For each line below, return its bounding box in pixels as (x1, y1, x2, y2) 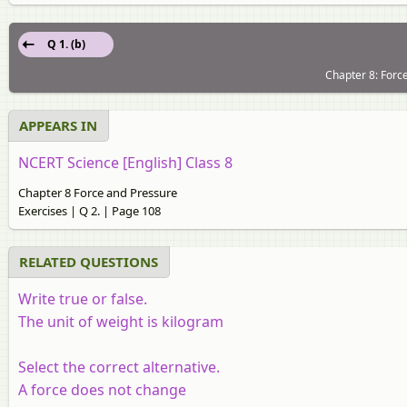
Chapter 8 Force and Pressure (18, 184, 177, 201)
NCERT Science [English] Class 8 (18, 152, 233, 173)
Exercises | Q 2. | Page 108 (18, 202, 161, 219)
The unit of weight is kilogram (18, 311, 223, 332)
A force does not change (18, 379, 186, 400)
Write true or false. (18, 288, 147, 309)
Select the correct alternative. (18, 356, 220, 377)
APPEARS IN (19, 115, 97, 134)
